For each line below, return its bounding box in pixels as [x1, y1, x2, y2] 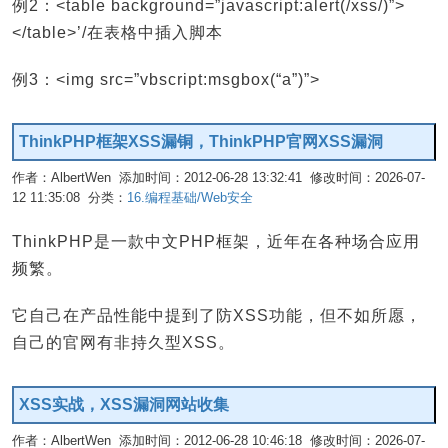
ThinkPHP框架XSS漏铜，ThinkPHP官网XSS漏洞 [19, 133, 383, 151]
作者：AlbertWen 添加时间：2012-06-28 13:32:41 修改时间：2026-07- [12, 170, 425, 186]
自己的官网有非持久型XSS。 [12, 334, 235, 352]
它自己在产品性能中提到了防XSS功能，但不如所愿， [12, 307, 422, 325]
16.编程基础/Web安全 [127, 190, 253, 206]
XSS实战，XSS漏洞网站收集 [19, 396, 229, 414]
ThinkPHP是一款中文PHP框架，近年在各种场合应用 [12, 233, 420, 251]
